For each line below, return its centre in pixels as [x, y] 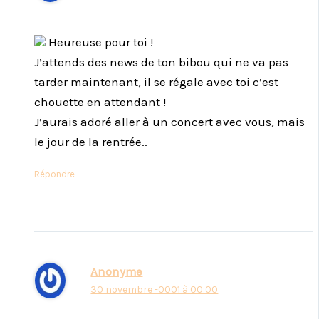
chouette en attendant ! [100, 101]
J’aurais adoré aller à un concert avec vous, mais [169, 121]
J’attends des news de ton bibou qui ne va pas [161, 62]
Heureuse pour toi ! [99, 42]
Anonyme [117, 272]
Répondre [54, 174]
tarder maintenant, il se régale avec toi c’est [156, 82]
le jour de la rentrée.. [91, 141]
